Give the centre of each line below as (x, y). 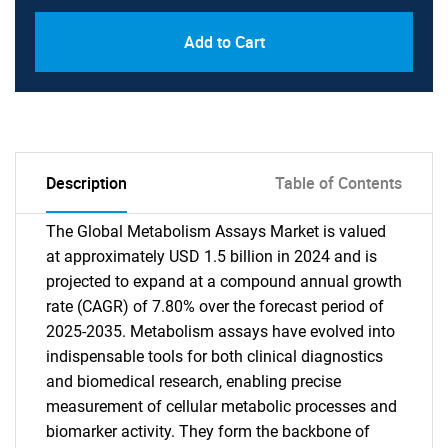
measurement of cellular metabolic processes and (221, 406)
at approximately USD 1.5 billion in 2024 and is (211, 256)
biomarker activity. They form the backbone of (208, 431)
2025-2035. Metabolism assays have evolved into (220, 331)
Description (86, 183)
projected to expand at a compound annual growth (224, 281)
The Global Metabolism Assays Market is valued (216, 231)
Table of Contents (338, 183)
